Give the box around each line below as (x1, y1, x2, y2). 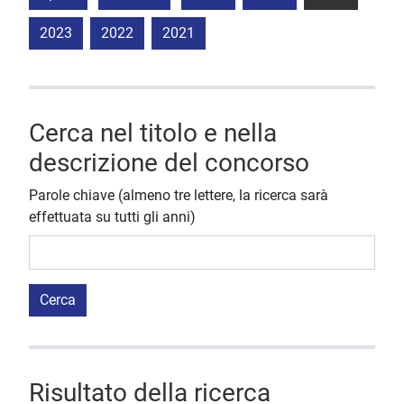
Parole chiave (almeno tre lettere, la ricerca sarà (29, 187, 328, 205)
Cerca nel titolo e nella (29, 118, 277, 149)
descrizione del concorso (29, 148, 309, 179)
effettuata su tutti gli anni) (29, 208, 196, 226)
